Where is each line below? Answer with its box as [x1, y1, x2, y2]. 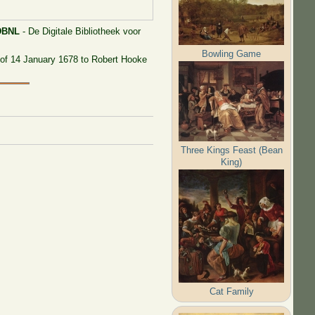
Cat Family [209, 285, 254, 297]
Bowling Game [202, 48, 262, 59]
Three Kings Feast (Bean [180, 144, 283, 155]
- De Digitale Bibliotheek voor [20, 25, 141, 37]
